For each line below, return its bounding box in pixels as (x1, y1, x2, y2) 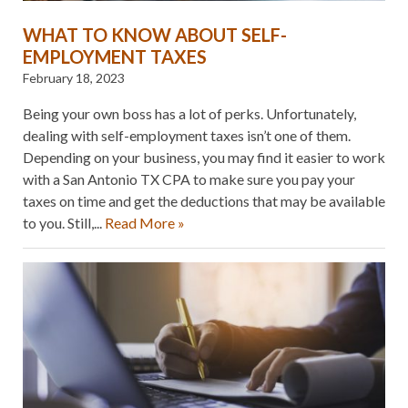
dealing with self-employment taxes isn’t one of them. (23, 126, 351, 144)
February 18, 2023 (23, 69, 125, 86)
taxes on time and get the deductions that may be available (23, 191, 385, 209)
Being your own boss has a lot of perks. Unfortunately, (23, 104, 356, 122)
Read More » (105, 213, 185, 231)
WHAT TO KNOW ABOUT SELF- (23, 23, 287, 46)
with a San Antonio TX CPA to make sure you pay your (23, 169, 355, 188)
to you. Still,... (23, 213, 105, 231)
